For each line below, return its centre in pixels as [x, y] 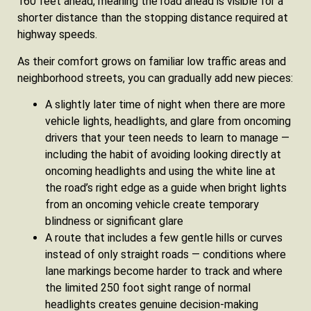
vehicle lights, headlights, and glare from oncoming [168, 121]
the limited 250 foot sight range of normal [148, 287]
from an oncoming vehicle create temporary [152, 204]
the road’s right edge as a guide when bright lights [166, 187]
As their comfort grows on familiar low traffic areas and [152, 61]
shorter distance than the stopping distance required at [153, 18]
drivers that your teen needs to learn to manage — [167, 137]
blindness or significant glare [114, 221]
